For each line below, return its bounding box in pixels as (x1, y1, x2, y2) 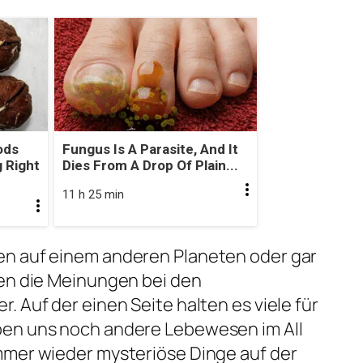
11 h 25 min (62, 187, 124, 203)
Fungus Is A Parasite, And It (62, 141, 238, 158)
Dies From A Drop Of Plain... (62, 157, 238, 174)
